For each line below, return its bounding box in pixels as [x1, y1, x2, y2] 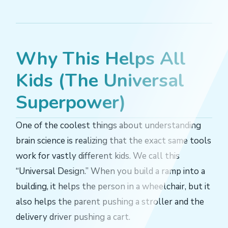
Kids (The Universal [16, 68, 184, 93]
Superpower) [16, 90, 126, 115]
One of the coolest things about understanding [16, 119, 201, 131]
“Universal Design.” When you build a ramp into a [16, 165, 205, 177]
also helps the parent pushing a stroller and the [16, 195, 204, 208]
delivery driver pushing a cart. [16, 211, 130, 223]
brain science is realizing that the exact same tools [16, 134, 211, 147]
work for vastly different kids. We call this [16, 150, 180, 162]
